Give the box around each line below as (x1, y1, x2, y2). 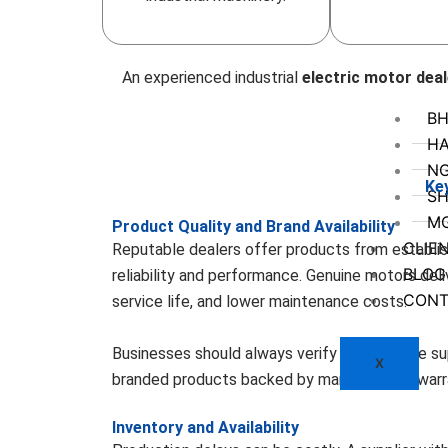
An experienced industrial (122, 68, 302, 88)
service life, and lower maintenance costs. (112, 291, 407, 311)
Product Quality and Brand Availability (112, 216, 395, 236)
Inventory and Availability (112, 418, 299, 438)
